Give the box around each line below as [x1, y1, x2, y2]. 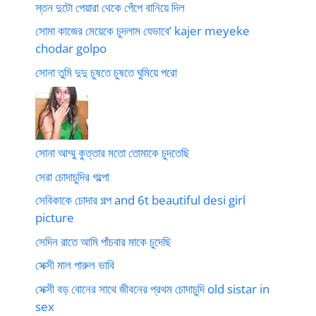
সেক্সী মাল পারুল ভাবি [35, 257, 114, 273]
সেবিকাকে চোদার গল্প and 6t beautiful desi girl [35, 192, 245, 208]
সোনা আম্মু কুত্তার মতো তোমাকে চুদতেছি [35, 145, 190, 161]
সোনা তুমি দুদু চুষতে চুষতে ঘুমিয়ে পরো [35, 63, 177, 80]
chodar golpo [35, 40, 107, 56]
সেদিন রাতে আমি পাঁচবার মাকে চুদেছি [35, 233, 171, 250]
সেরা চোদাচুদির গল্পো [35, 168, 109, 185]
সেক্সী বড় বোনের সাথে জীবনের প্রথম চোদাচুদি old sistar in [35, 280, 269, 297]
